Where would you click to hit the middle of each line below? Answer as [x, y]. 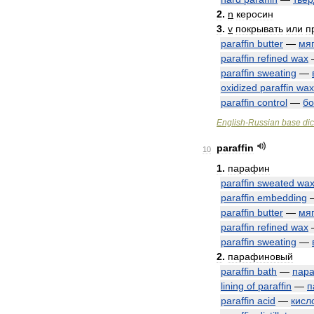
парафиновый [260, 257]
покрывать [259, 29]
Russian [264, 123]
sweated [276, 183]
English [231, 123]
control [272, 102]
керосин [255, 14]
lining [232, 286]
